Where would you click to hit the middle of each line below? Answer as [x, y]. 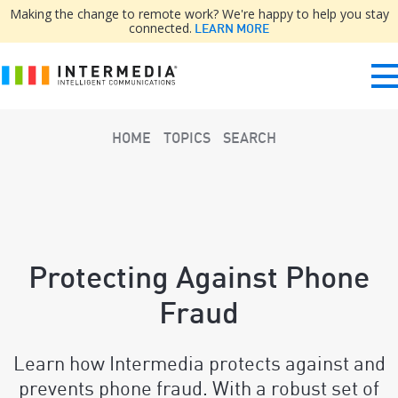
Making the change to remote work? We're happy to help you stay [199, 14]
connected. [160, 28]
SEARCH [249, 138]
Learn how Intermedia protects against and [199, 362]
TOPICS [187, 138]
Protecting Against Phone [199, 277]
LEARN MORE [231, 28]
